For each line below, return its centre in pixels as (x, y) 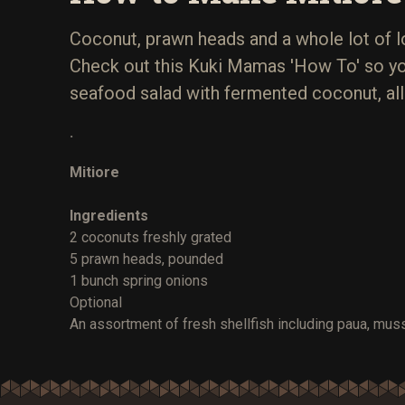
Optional (96, 302)
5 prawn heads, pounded (146, 259)
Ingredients (109, 215)
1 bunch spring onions (139, 280)
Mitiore (94, 172)
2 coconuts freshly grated (151, 237)
